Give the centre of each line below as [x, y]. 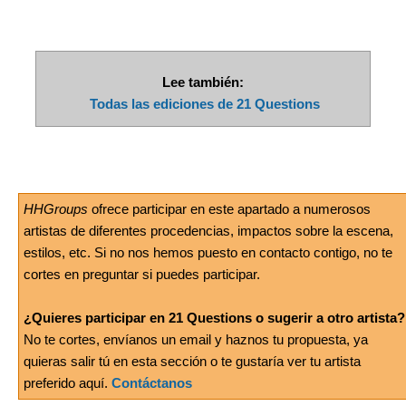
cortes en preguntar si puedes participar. [142, 275]
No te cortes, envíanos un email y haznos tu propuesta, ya [196, 340]
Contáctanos [152, 383]
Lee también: [203, 82]
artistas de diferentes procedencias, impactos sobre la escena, [208, 231]
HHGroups [56, 209]
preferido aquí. [68, 383]
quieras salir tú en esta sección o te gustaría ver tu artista [192, 362]
